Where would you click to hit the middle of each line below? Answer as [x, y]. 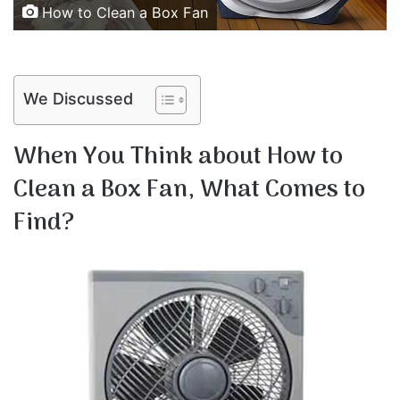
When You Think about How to [178, 157]
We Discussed [78, 99]
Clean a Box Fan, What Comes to [189, 190]
